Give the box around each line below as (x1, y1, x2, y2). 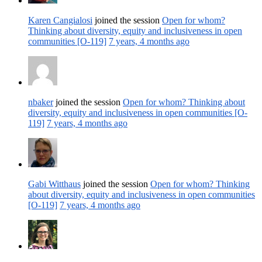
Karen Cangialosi (28, 15, 92, 25)
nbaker (28, 96, 53, 107)
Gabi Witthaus (28, 178, 81, 189)
